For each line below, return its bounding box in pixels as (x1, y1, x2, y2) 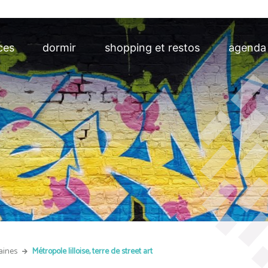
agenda (229, 41, 267, 54)
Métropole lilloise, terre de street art (32, 245, 153, 258)
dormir (42, 41, 77, 54)
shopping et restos (105, 41, 200, 54)
